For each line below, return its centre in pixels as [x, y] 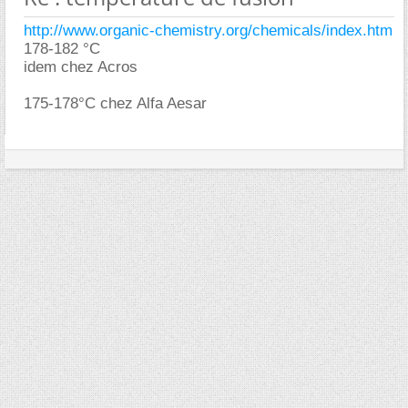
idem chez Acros [81, 67]
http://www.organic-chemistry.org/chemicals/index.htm [208, 31]
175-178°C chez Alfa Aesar [115, 103]
